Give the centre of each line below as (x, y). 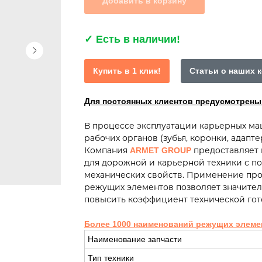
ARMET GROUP (161, 151)
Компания (107, 151)
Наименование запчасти (135, 239)
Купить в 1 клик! (127, 71)
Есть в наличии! (138, 39)
